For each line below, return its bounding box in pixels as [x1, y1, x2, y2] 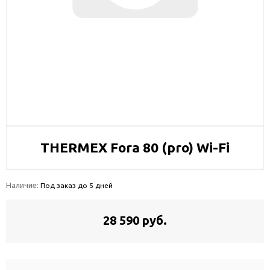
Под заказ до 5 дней [40, 181, 113, 189]
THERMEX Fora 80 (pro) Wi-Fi [40, 140, 230, 155]
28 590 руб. [103, 213, 167, 227]
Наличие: [6, 181, 40, 189]
